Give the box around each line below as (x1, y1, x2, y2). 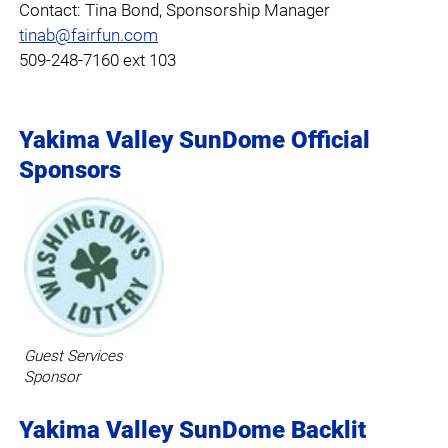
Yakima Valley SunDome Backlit (19, 416, 367, 444)
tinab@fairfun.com (19, 25, 159, 45)
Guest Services (23, 347, 123, 365)
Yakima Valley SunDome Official (19, 126, 371, 154)
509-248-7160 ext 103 (19, 50, 177, 70)
